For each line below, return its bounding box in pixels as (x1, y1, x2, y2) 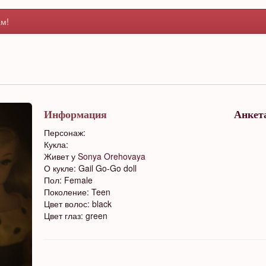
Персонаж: (44, 126, 85, 138)
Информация (44, 109, 107, 121)
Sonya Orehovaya (78, 150, 145, 162)
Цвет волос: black (44, 198, 112, 210)
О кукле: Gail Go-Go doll (44, 162, 137, 174)
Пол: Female (44, 174, 93, 186)
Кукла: (44, 138, 68, 150)
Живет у (44, 150, 78, 162)
